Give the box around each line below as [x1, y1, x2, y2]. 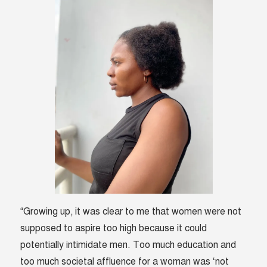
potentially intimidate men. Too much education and [20, 239, 237, 252]
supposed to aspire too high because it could [20, 222, 207, 235]
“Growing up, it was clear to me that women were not [20, 206, 242, 218]
